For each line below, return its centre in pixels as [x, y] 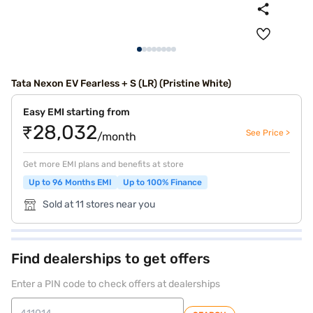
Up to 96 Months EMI [70, 182]
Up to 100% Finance [162, 182]
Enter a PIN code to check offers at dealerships [116, 284]
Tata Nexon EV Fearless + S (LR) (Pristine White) [121, 83]
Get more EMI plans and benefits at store [103, 164]
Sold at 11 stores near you [99, 204]
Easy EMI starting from [77, 112]
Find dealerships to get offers [111, 259]
